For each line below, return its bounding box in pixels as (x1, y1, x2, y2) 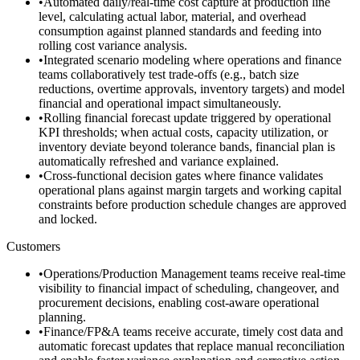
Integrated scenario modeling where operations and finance (43, 52, 342, 67)
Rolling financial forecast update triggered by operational (43, 110, 331, 125)
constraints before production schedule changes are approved (39, 197, 346, 211)
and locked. (39, 211, 97, 226)
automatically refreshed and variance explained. (39, 153, 279, 168)
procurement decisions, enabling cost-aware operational (39, 295, 319, 309)
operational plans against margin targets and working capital (39, 182, 342, 197)
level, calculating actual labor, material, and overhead (39, 9, 306, 23)
